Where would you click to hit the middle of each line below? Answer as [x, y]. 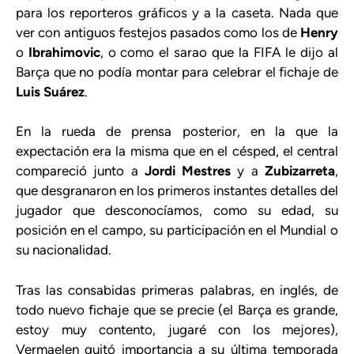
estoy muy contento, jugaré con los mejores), [177, 329]
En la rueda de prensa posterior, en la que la [177, 132]
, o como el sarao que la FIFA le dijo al [219, 52]
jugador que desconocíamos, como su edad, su [177, 211]
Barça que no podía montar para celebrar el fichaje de [177, 72]
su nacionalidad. [64, 250]
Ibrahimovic [64, 52]
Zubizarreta [300, 171]
